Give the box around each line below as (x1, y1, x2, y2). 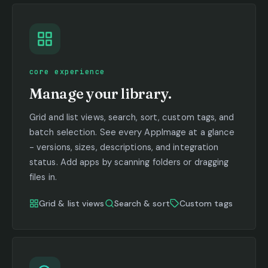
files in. (29, 170, 57, 183)
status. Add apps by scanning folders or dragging (29, 156, 229, 168)
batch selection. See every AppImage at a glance (29, 126, 235, 138)
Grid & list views (39, 197, 105, 209)
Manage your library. (29, 84, 172, 102)
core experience (29, 66, 105, 77)
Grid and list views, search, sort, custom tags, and (29, 111, 234, 123)
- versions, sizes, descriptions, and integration (29, 141, 219, 153)
